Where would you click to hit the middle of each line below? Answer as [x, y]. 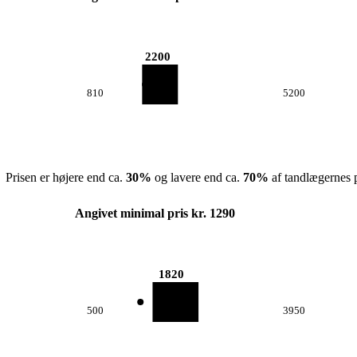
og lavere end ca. [197, 177]
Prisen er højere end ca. [65, 177]
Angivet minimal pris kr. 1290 [155, 213]
